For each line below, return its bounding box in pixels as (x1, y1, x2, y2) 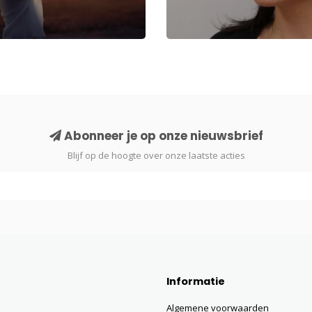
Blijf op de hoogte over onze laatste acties (67, 149, 245, 162)
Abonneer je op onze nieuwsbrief (61, 127, 263, 144)
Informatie (166, 274, 225, 288)
